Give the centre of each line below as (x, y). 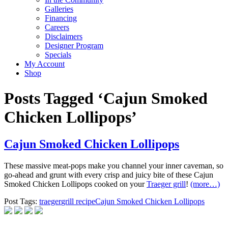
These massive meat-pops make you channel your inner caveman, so (114, 166)
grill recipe (78, 202)
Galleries (59, 9)
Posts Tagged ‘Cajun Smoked (106, 98)
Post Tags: (21, 202)
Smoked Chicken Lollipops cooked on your (75, 184)
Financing (61, 18)
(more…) (205, 184)
